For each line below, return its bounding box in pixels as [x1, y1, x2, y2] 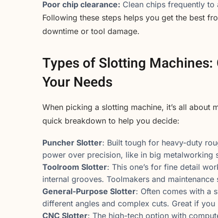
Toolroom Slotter [42, 162, 107, 172]
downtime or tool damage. [42, 26, 140, 36]
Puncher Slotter [42, 138, 102, 148]
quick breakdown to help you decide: [42, 116, 180, 126]
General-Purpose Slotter [42, 186, 136, 197]
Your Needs [42, 73, 112, 93]
